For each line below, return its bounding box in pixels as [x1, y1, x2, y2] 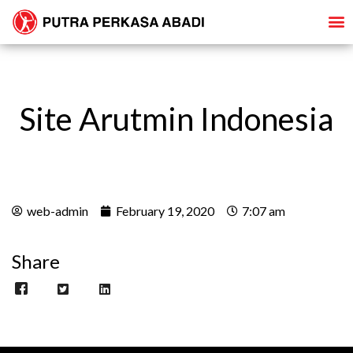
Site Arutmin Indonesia [20, 99, 333, 138]
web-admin [27, 203, 88, 218]
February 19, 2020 [116, 203, 214, 218]
